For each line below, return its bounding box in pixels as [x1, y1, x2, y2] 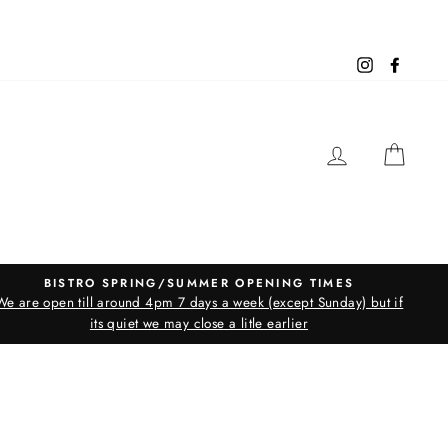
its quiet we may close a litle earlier [89, 313, 309, 333]
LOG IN [350, 141, 410, 160]
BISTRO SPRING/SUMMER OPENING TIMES [43, 275, 355, 291]
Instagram [372, 55, 433, 75]
